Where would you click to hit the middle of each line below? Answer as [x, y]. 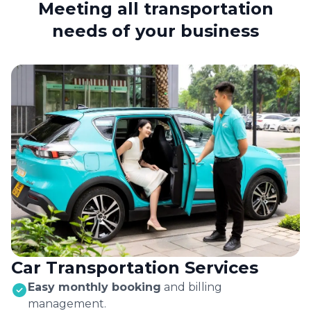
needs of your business [155, 31]
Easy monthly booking [94, 287]
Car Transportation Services [135, 268]
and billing [193, 287]
